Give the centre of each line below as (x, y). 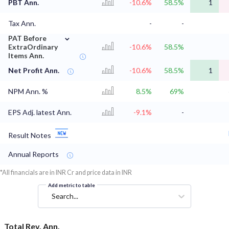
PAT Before (27, 38)
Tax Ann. (22, 24)
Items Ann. (26, 56)
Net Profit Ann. (34, 71)
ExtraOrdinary (33, 47)
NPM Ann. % (28, 91)
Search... (65, 196)
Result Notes (30, 135)
